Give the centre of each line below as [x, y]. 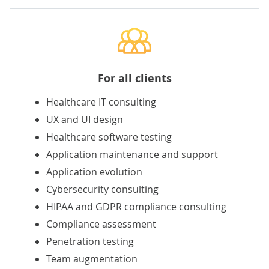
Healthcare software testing [109, 137]
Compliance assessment [101, 224]
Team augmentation [92, 258]
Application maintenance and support [132, 154]
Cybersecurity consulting [102, 189]
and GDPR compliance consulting [150, 206]
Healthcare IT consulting [101, 102]
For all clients [134, 78]
